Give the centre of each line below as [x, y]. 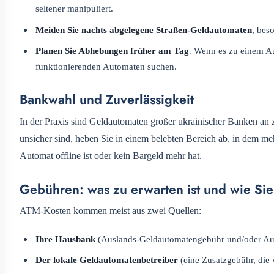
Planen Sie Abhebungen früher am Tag [113, 51]
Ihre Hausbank [66, 239]
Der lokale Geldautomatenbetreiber [107, 260]
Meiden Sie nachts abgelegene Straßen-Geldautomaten [144, 29]
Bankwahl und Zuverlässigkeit [107, 100]
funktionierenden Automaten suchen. [106, 67]
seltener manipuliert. [75, 9]
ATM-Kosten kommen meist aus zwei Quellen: [110, 210]
